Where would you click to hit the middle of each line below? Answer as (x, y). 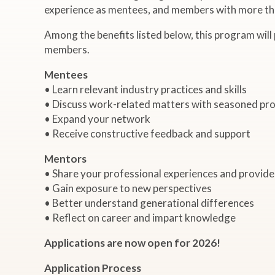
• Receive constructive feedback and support (147, 133)
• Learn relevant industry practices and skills (145, 89)
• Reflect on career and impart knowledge (140, 217)
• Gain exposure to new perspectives (128, 188)
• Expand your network (97, 118)
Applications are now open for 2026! (132, 242)
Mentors (65, 158)
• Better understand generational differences (149, 203)
